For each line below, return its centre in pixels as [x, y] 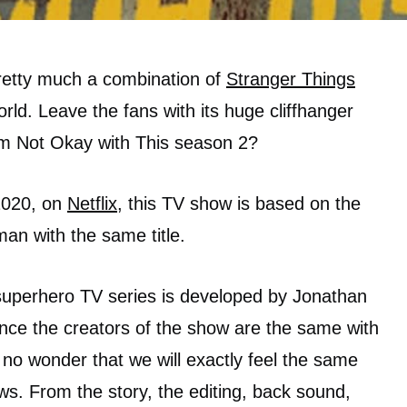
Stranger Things [291, 79]
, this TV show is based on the [239, 203]
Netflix [92, 203]
